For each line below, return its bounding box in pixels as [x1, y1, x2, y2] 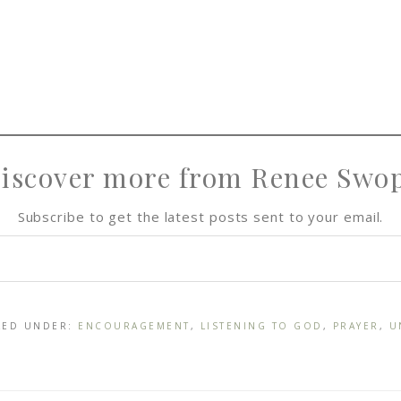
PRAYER [332, 320, 380, 332]
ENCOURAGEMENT [78, 320, 191, 332]
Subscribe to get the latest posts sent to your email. [17, 208, 384, 226]
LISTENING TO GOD [200, 320, 323, 332]
